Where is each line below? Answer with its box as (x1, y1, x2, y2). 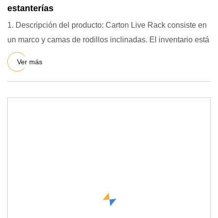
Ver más (17, 57, 42, 66)
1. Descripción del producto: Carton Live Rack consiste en (7, 21, 207, 29)
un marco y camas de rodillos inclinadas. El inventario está (149, 36, 209, 44)
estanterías (7, 3, 54, 13)
